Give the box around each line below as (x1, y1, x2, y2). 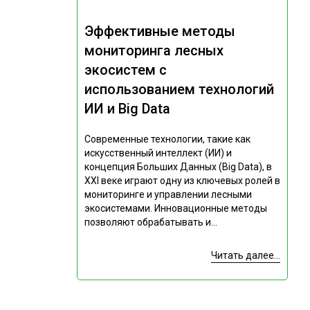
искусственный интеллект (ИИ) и (84, 147, 232, 159)
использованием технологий (84, 81, 274, 98)
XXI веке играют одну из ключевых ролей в (84, 175, 280, 187)
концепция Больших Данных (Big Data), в (84, 161, 272, 173)
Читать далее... (210, 250, 280, 262)
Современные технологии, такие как (84, 134, 250, 145)
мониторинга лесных (84, 42, 224, 60)
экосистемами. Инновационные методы (84, 203, 267, 215)
